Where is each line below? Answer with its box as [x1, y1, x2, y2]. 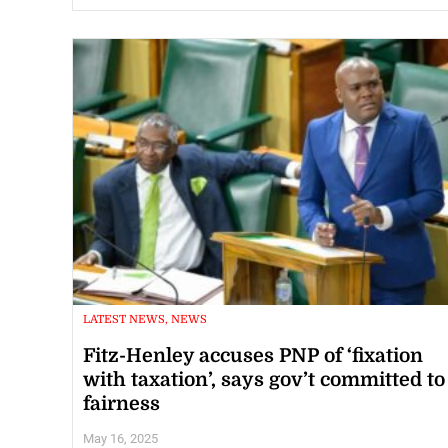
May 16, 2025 [83, 430, 158, 446]
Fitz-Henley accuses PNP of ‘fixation [83, 344, 423, 367]
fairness [83, 392, 160, 415]
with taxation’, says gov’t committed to [83, 368, 445, 391]
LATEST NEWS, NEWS [83, 313, 207, 327]
